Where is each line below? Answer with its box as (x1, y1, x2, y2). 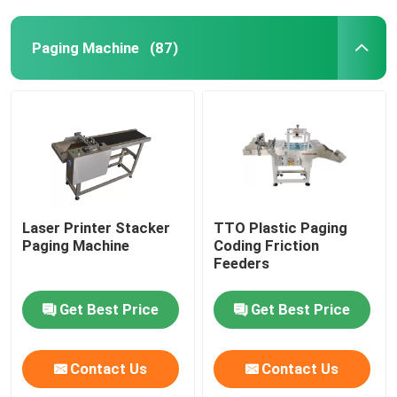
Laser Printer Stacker (22, 218, 171, 237)
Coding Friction (214, 236, 320, 254)
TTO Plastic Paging (214, 218, 348, 237)
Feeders (214, 253, 270, 272)
